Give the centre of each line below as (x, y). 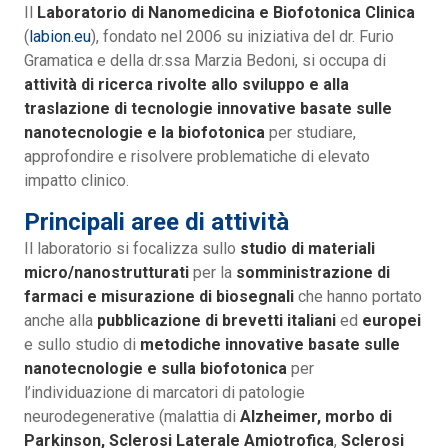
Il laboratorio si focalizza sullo (132, 249)
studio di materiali (307, 249)
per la (212, 273)
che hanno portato (358, 297)
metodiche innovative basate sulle (270, 345)
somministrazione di (313, 273)
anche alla (60, 321)
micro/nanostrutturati (106, 273)
